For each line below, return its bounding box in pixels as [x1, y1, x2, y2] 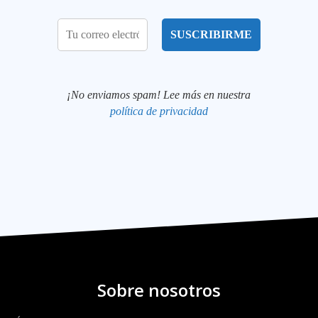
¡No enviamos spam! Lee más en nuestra [67, 88, 251, 101]
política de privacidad [109, 104, 208, 117]
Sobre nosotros [97, 278, 221, 302]
